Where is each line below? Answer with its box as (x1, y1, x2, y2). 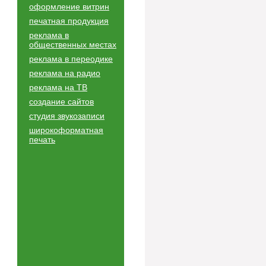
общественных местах (29, 40, 116, 49)
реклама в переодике (29, 54, 113, 64)
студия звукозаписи (29, 111, 104, 121)
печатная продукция (29, 16, 109, 26)
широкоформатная (29, 125, 103, 135)
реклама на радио (29, 68, 100, 78)
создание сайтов (29, 97, 94, 106)
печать (29, 135, 55, 144)
